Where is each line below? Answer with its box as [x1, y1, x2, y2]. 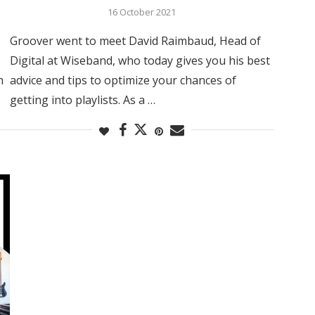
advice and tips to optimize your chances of [9, 72, 236, 88]
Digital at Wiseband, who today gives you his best [9, 52, 270, 68]
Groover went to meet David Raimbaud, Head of [9, 32, 261, 49]
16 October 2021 [107, 5, 176, 18]
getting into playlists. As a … [9, 91, 155, 108]
